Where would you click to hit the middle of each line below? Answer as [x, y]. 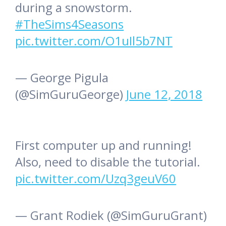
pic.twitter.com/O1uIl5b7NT [94, 41]
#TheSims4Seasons [69, 24]
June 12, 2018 [164, 94]
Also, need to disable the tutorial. [108, 162]
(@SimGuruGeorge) [71, 94]
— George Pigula [62, 78]
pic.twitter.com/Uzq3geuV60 [96, 179]
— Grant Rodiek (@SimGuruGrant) [111, 215]
